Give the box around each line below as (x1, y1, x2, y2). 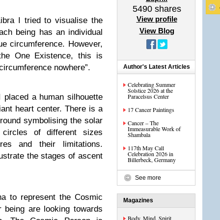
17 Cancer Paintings (128, 106, 174, 113)
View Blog (139, 27, 174, 35)
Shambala (128, 131, 150, 138)
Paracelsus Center (128, 92, 169, 100)
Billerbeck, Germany (128, 156, 176, 164)
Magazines (123, 197, 153, 204)
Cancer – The (128, 119, 159, 127)
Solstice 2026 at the (128, 86, 173, 94)
